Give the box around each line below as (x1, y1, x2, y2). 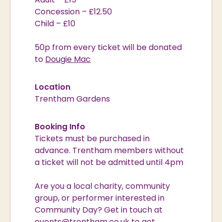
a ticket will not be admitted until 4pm (35, 157, 184, 168)
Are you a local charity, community (35, 180, 170, 192)
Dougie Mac (45, 54, 91, 65)
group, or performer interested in (35, 192, 165, 204)
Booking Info (35, 121, 86, 133)
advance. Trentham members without (35, 145, 184, 157)
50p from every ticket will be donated (35, 42, 182, 54)
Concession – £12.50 (35, 6, 112, 18)
